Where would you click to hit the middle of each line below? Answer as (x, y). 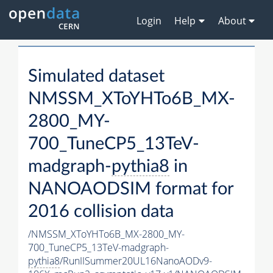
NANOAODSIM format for (131, 190)
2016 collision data (101, 212)
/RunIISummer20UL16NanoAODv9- (136, 261)
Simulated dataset (96, 77)
